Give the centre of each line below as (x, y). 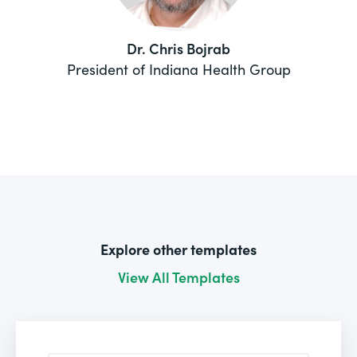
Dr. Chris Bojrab (178, 48)
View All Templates (178, 277)
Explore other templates (178, 249)
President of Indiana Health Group (178, 69)
